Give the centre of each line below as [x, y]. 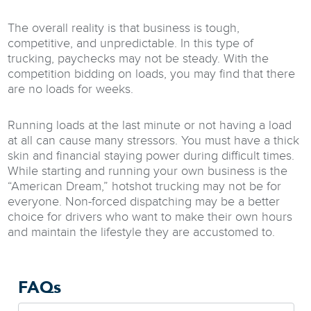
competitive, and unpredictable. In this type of [131, 43]
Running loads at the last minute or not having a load [150, 125]
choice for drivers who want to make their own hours [150, 217]
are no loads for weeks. [71, 89]
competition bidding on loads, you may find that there [152, 74]
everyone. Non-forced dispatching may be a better [144, 201]
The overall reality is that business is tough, [124, 28]
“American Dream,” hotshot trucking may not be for [145, 186]
